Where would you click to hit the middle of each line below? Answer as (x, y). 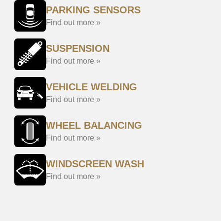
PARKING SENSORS (93, 10)
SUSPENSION (78, 48)
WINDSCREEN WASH (95, 164)
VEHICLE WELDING (92, 87)
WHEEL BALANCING (94, 125)
